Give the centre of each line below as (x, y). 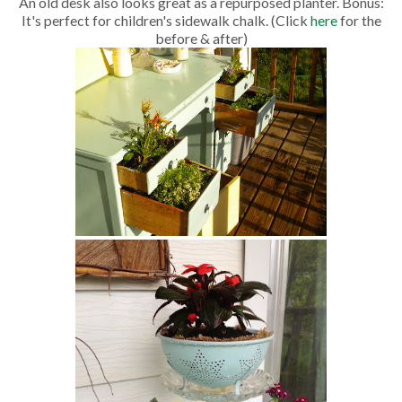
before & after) (201, 39)
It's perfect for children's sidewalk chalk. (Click (166, 21)
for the (359, 21)
